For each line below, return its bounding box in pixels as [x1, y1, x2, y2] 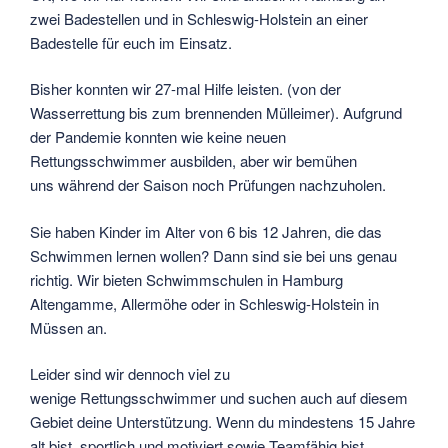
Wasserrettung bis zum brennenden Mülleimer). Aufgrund [30, 102, 402, 124]
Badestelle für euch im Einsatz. [30, 31, 232, 53]
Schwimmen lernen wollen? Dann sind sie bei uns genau [30, 244, 397, 266]
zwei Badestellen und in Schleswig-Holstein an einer [30, 7, 368, 29]
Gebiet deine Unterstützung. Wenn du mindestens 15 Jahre [30, 411, 415, 433]
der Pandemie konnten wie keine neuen [30, 126, 286, 148]
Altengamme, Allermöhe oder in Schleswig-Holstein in [30, 292, 379, 314]
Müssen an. [30, 316, 107, 338]
